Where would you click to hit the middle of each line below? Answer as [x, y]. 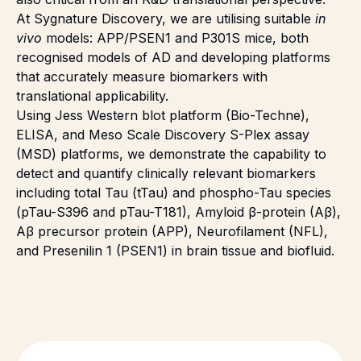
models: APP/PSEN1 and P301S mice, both [175, 38]
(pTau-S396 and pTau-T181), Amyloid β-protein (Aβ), [178, 212]
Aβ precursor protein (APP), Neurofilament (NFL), [172, 232]
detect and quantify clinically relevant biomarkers [166, 174]
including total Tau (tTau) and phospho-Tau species [174, 193]
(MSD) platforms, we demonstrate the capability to [171, 154]
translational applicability [91, 96]
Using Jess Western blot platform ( [123, 116]
